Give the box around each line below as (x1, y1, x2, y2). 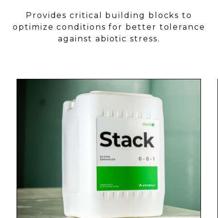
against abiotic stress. (58, 34, 160, 43)
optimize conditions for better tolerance (13, 22, 205, 32)
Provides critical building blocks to (25, 11, 193, 20)
